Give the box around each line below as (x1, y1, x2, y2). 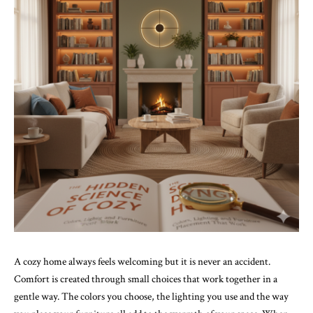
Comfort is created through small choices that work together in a (14, 272, 277, 286)
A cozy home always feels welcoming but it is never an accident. (14, 255, 270, 269)
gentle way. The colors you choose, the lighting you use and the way (14, 290, 289, 304)
